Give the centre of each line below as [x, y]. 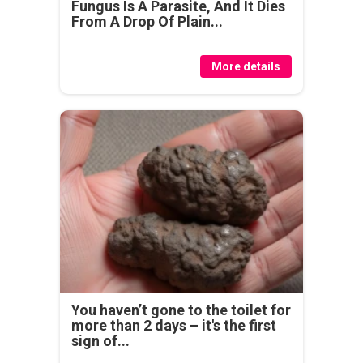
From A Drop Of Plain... [147, 21]
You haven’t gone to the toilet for [181, 310]
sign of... [100, 340]
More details [246, 66]
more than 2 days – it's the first [174, 325]
